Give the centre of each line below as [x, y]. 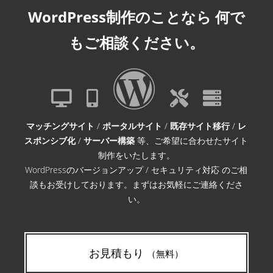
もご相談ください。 [136, 43]
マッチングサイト [61, 126]
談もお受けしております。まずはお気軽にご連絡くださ [136, 185]
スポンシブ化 [50, 141]
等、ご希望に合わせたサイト [192, 141]
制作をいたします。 [136, 155]
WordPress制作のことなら [119, 17]
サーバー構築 [109, 141]
